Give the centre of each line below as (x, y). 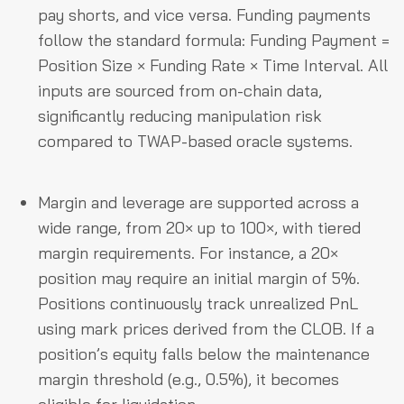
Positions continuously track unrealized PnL (198, 303)
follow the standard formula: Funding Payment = (214, 40)
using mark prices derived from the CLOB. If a (206, 328)
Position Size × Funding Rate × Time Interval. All (213, 65)
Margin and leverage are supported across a (198, 202)
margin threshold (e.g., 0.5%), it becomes (188, 379)
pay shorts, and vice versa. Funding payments (204, 14)
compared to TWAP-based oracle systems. (195, 141)
